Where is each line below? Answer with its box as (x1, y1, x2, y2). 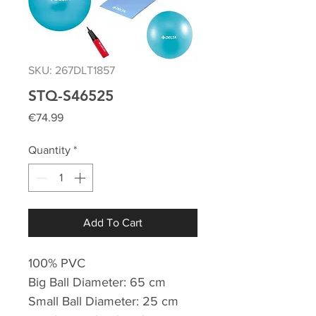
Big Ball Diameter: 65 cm (28, 274, 166, 289)
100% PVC (28, 255, 85, 270)
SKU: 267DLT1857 (28, 63, 115, 76)
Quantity (28, 143, 71, 156)
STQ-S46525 (28, 86, 114, 104)
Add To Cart (83, 216, 142, 229)
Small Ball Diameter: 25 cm (28, 293, 178, 308)
